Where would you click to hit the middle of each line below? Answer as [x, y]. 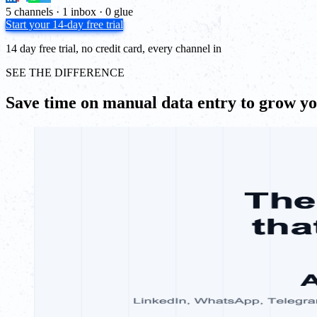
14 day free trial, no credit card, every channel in [114, 48]
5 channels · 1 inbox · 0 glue [69, 11]
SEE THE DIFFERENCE [65, 72]
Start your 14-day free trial [64, 24]
